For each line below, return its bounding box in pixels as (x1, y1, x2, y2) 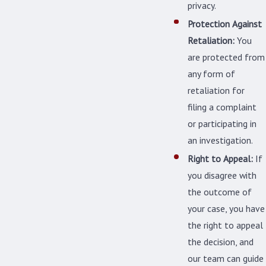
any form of (188, 67, 236, 80)
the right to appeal (188, 218, 264, 231)
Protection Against (188, 17, 262, 30)
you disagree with (188, 169, 257, 181)
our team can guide (188, 252, 264, 264)
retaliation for (188, 84, 245, 96)
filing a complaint (188, 100, 257, 113)
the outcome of (188, 185, 252, 198)
